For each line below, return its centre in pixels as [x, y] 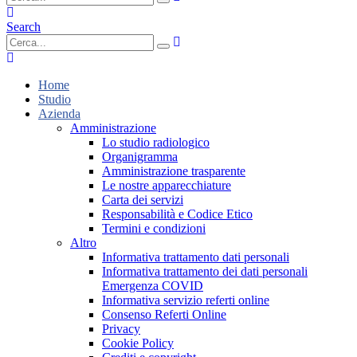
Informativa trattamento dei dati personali [205, 271]
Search [24, 27]
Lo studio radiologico [156, 142]
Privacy [121, 329]
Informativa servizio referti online [186, 300]
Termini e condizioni [154, 228]
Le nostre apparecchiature [167, 185]
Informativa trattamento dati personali [196, 257]
